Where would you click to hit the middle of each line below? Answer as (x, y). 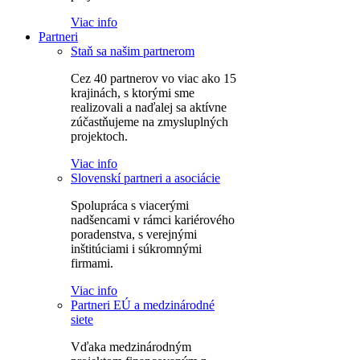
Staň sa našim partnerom (133, 51)
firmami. (92, 263)
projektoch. (99, 136)
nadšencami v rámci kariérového (153, 220)
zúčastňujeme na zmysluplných (149, 122)
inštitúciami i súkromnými (136, 249)
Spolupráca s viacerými (130, 205)
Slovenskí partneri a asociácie (145, 178)
